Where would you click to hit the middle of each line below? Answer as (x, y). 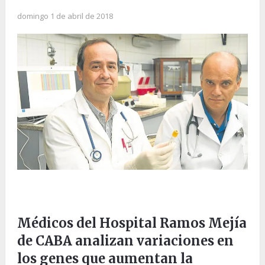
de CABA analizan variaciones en (125, 240)
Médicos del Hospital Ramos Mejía (132, 223)
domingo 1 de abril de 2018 (65, 16)
